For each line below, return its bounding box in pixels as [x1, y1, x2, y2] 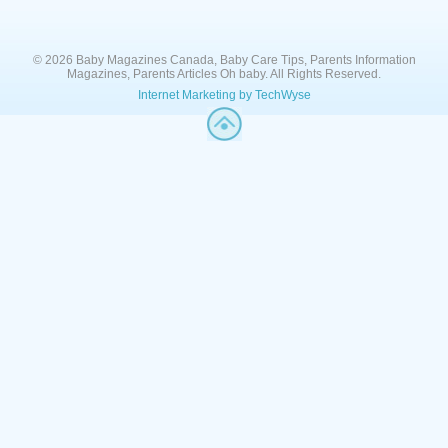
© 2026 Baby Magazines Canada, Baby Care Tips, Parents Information [32, 53, 416, 67]
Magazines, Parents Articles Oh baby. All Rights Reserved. [67, 67, 381, 81]
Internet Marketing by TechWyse [137, 88, 311, 102]
